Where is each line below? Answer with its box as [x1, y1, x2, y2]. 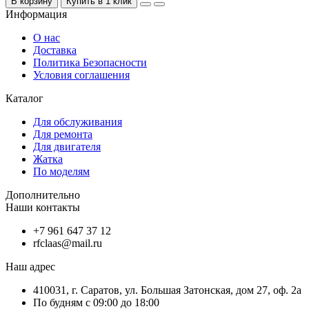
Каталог [6, 92, 43, 104]
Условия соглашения [33, 68, 130, 81]
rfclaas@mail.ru [33, 237, 102, 249]
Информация [6, 8, 67, 20]
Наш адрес [6, 260, 55, 272]
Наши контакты [6, 201, 80, 213]
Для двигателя [33, 140, 101, 152]
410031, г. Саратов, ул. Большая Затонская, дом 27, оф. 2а [33, 283, 301, 296]
